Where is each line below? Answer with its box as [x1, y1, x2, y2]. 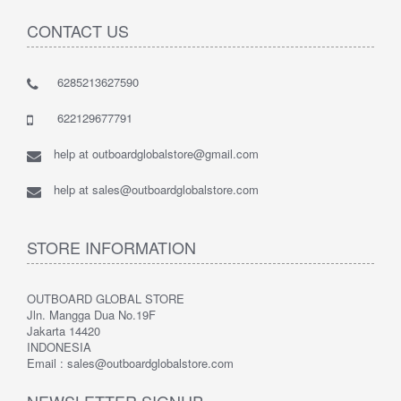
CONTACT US [27, 18, 129, 42]
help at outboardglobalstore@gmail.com [54, 144, 259, 162]
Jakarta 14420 [27, 321, 100, 339]
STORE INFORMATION [27, 235, 196, 259]
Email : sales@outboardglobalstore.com [27, 354, 234, 371]
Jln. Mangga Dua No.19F [27, 305, 156, 323]
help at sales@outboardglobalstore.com [54, 180, 259, 198]
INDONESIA [27, 337, 91, 355]
